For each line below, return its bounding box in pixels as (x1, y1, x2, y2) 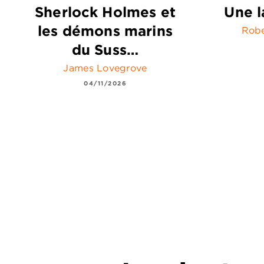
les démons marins (38, 21, 173, 39)
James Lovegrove (63, 61, 147, 74)
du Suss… (71, 40, 139, 58)
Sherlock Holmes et (35, 2, 176, 21)
